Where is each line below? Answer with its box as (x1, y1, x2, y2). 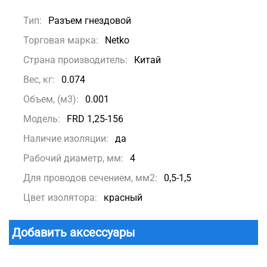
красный (104, 191, 142, 203)
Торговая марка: (23, 34, 98, 46)
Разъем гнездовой (48, 14, 131, 26)
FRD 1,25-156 (67, 113, 123, 125)
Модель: (23, 113, 60, 125)
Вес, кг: (23, 73, 55, 85)
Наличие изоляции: (23, 132, 108, 144)
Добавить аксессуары (12, 225, 135, 240)
